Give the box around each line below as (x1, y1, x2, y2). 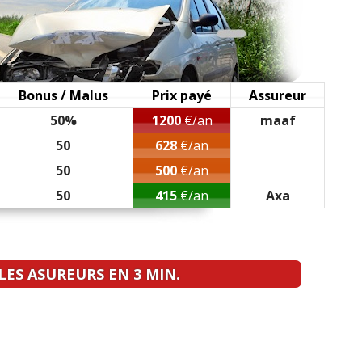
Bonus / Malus (18, 86, 108, 104)
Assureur (249, 86, 306, 104)
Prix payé (152, 86, 212, 104)
